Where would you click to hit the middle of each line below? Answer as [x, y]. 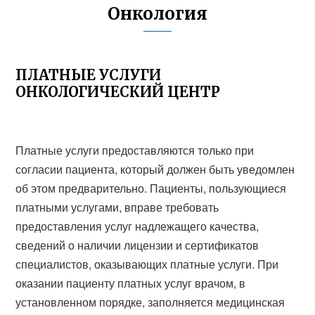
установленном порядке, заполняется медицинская [150, 302]
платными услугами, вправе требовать [117, 207]
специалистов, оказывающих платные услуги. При [147, 264]
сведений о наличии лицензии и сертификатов [137, 245]
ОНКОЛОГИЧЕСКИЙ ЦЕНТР [118, 92]
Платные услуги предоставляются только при [135, 150]
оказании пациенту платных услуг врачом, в [131, 283]
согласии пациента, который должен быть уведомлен [155, 169]
